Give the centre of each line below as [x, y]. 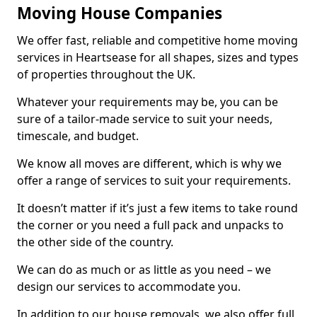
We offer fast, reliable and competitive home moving [157, 41]
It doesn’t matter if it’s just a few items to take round [157, 208]
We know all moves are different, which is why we [149, 164]
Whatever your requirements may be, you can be [148, 102]
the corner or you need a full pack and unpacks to [150, 225]
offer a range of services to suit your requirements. [154, 181]
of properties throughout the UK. [106, 75]
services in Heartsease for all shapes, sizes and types [158, 58]
